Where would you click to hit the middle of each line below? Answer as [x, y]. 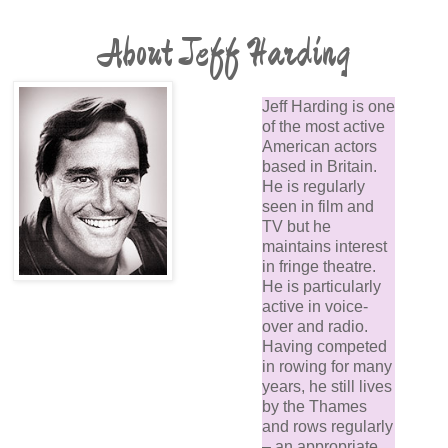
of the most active [323, 127]
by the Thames [314, 407]
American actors [319, 147]
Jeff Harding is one [328, 107]
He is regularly [313, 187]
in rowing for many [327, 367]
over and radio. [315, 327]
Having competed [324, 347]
